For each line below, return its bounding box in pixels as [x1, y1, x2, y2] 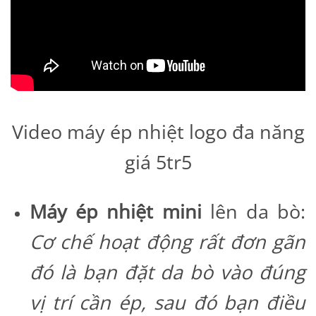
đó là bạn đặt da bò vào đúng [30, 258, 305, 285]
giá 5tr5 [124, 148, 192, 175]
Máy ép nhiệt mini [30, 197, 202, 224]
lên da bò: [201, 197, 305, 224]
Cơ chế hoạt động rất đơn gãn [30, 228, 305, 255]
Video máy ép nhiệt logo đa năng [11, 118, 305, 145]
